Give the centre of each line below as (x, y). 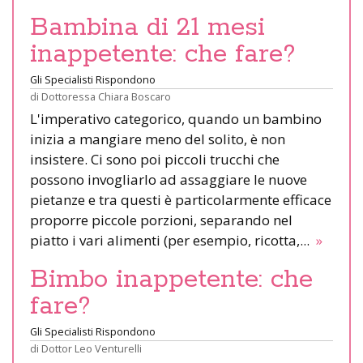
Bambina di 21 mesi (147, 27)
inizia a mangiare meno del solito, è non (158, 139)
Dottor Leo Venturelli (92, 348)
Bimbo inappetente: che (171, 279)
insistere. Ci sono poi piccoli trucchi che (155, 159)
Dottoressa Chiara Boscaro (106, 96)
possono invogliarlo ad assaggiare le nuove (169, 179)
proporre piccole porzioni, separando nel (161, 220)
